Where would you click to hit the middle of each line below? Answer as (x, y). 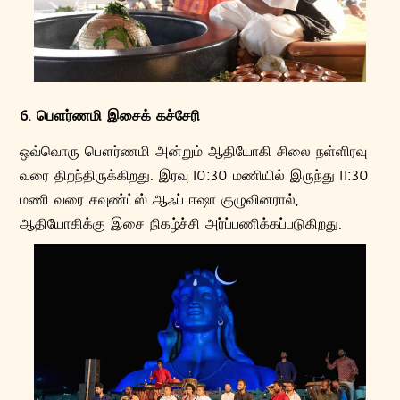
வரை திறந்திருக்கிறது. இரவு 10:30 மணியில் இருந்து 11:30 (195, 175)
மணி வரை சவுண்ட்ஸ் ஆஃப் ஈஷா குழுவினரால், (160, 199)
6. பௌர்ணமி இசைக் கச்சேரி (110, 115)
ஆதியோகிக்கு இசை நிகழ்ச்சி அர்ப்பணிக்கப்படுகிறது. (181, 223)
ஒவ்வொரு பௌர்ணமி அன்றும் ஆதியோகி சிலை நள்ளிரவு (194, 151)
